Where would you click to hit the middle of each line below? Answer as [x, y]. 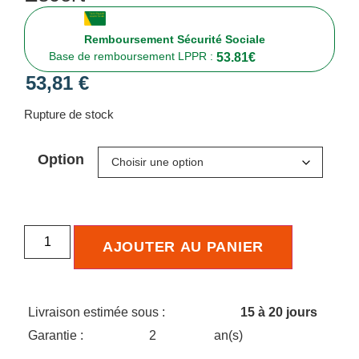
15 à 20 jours [278, 312]
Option [61, 159]
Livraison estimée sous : [98, 312]
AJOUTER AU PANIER [183, 246]
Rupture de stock [69, 114]
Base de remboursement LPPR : [133, 56]
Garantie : [57, 335]
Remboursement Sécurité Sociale [175, 39]
